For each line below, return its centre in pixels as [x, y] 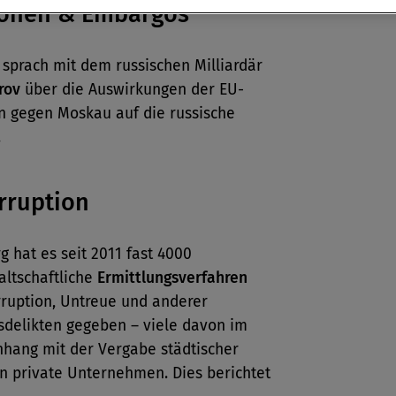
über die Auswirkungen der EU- [132, 90]
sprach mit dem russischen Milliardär [133, 66]
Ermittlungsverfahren [172, 278]
